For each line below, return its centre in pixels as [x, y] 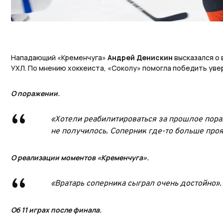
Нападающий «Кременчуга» [59, 58]
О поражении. [35, 94]
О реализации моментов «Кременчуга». [80, 158]
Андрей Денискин [141, 58]
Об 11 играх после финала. [56, 210]
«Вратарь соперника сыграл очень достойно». [136, 184]
